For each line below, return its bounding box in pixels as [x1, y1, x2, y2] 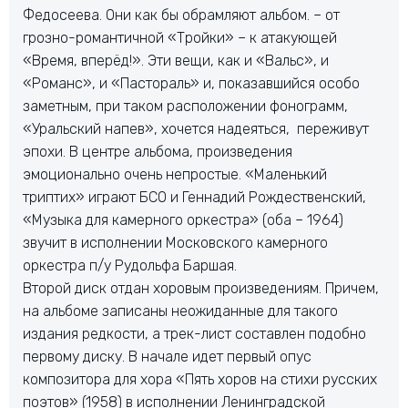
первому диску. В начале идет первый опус [23, 347, 311, 365]
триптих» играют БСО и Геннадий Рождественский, [23, 188, 366, 206]
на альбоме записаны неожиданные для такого [23, 301, 338, 320]
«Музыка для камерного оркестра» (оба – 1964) [23, 210, 343, 229]
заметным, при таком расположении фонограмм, [23, 97, 348, 115]
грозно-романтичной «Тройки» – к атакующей [23, 28, 337, 46]
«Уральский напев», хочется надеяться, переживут [23, 119, 369, 138]
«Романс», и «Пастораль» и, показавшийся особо [23, 74, 360, 92]
